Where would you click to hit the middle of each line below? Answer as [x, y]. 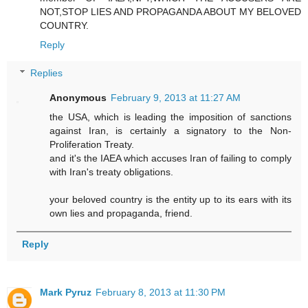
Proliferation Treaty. [92, 145]
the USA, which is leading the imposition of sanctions [170, 117]
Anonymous [78, 98]
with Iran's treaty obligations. [112, 172]
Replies [47, 73]
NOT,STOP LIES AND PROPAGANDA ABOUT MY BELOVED [170, 11]
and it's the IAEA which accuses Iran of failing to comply [170, 158]
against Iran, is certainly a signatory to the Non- [170, 131]
